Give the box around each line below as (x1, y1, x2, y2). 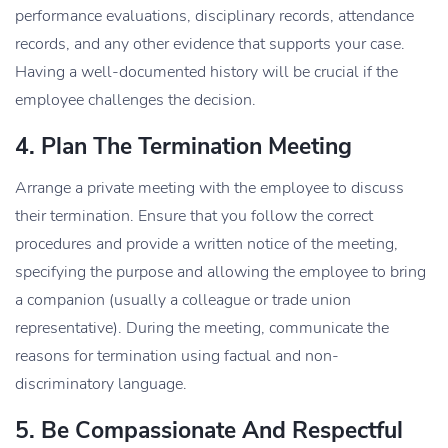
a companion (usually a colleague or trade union (15, 288, 351, 311)
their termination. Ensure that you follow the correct (15, 204, 373, 227)
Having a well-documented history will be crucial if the (15, 60, 398, 83)
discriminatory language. (15, 372, 187, 395)
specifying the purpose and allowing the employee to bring (15, 260, 426, 283)
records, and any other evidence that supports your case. (15, 32, 405, 55)
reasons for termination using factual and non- (15, 344, 339, 367)
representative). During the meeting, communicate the (15, 316, 389, 339)
